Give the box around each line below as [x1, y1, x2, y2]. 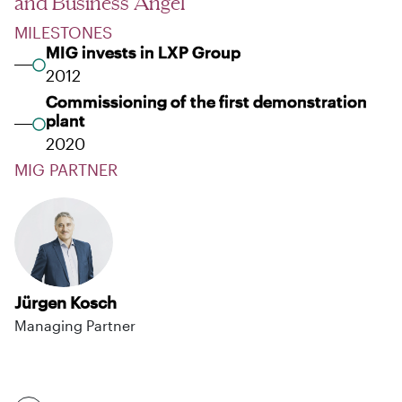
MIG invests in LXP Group [46, 41, 241, 62]
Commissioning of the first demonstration [46, 91, 368, 111]
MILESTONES [14, 22, 112, 42]
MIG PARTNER [14, 159, 118, 179]
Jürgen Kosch [14, 292, 117, 312]
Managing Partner [14, 316, 135, 334]
